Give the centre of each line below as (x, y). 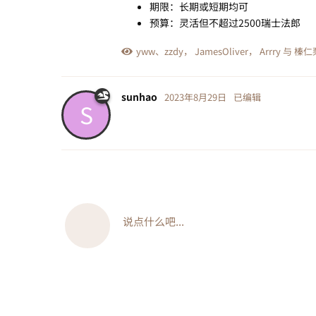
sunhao (139, 96)
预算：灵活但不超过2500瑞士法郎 (225, 22)
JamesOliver (221, 51)
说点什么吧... (153, 221)
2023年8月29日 (195, 97)
